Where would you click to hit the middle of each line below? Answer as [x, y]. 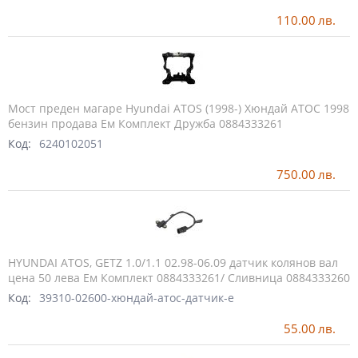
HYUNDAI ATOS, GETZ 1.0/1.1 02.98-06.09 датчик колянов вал [173, 263]
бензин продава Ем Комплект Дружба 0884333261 [145, 123]
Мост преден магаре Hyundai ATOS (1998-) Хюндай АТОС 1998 [179, 108]
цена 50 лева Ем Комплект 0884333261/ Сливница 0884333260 [179, 278]
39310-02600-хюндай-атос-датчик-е [137, 298]
